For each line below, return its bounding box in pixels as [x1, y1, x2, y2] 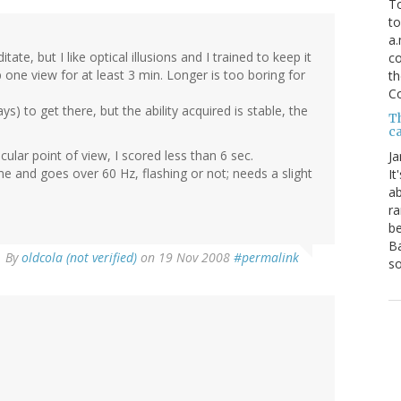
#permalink [234, 248, 299, 266]
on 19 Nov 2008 [137, 248, 234, 266]
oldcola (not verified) [21, 248, 137, 266]
